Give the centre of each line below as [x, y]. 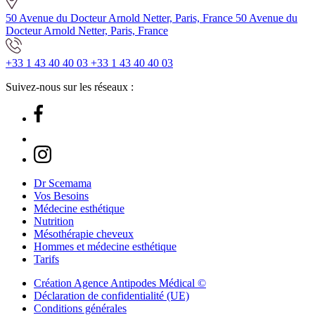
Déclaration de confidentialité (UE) [111, 295]
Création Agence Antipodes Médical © [120, 283]
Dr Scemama [63, 183]
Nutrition [54, 221]
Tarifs [46, 259]
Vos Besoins [61, 195]
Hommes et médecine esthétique [105, 246]
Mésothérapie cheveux [84, 233]
